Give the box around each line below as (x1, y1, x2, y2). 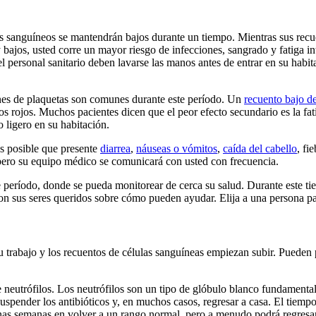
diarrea (100, 142, 130, 154)
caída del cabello (223, 142, 297, 154)
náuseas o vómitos (136, 142, 217, 154)
